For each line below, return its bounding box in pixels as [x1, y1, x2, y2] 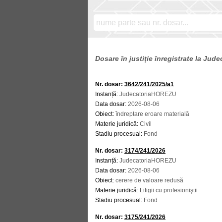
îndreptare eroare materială [115, 111, 189, 117]
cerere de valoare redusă [115, 177, 183, 184]
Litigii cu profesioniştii [140, 187, 198, 194]
